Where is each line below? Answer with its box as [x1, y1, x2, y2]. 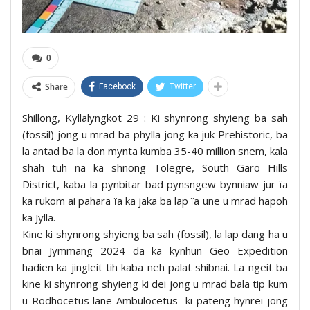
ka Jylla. [22, 210, 55, 224]
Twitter [170, 81, 196, 91]
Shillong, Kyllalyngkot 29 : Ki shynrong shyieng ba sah [22, 110, 288, 125]
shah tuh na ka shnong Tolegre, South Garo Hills [22, 160, 288, 174]
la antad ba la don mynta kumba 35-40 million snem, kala [22, 143, 288, 158]
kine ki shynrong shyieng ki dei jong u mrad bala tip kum [22, 276, 288, 291]
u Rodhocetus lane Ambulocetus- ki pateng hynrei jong [22, 293, 288, 307]
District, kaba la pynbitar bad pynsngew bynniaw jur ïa [22, 176, 288, 191]
